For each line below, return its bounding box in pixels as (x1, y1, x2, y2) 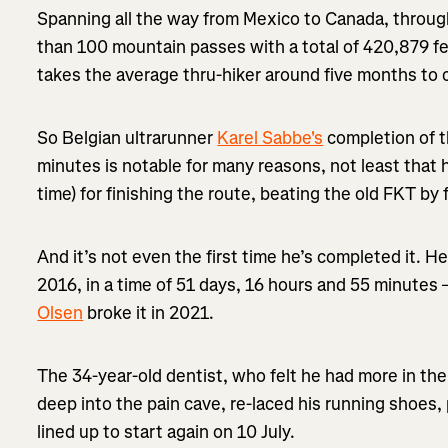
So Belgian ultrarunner (37, 125, 218, 150)
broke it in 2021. (83, 300, 215, 325)
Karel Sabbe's (217, 125, 324, 150)
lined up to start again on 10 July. (37, 419, 296, 444)
